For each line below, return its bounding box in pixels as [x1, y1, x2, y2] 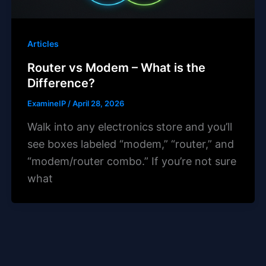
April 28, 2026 [72, 99, 124, 109]
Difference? [27, 76, 95, 91]
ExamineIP [27, 99, 68, 109]
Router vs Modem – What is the [27, 61, 205, 75]
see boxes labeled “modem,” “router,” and [27, 138, 234, 151]
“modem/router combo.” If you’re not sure [27, 155, 236, 168]
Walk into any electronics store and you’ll [27, 121, 232, 134]
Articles [27, 39, 59, 49]
